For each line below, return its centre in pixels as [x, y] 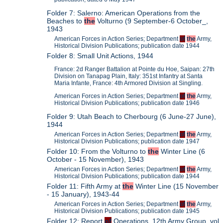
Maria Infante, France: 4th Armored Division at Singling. [129, 83]
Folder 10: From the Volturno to [98, 151]
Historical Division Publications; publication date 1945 [127, 211]
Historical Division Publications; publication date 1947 [127, 141]
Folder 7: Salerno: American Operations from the [124, 13]
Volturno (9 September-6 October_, [152, 21]
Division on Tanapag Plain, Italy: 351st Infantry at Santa [129, 76]
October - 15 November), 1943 [96, 159]
